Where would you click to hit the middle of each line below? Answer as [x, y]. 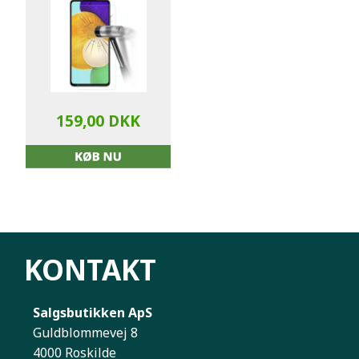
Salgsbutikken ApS [93, 312]
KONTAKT [91, 269]
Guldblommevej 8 [86, 332]
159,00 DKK [99, 120]
